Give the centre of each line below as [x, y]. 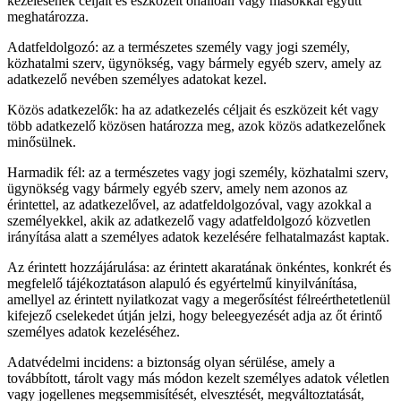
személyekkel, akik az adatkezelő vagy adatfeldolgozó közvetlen [189, 221]
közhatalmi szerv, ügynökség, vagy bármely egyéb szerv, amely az [194, 64]
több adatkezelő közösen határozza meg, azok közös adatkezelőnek [196, 126]
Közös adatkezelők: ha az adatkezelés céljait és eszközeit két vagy [193, 110]
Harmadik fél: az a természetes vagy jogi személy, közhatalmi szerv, [198, 173]
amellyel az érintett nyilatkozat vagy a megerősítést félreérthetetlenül [199, 300]
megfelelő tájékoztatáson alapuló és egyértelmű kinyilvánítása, [182, 284]
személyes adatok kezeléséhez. [94, 332]
